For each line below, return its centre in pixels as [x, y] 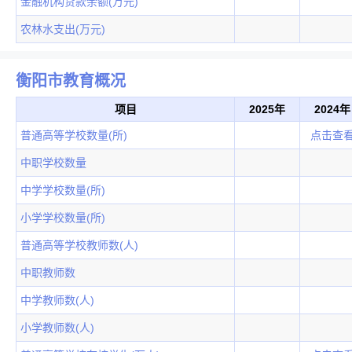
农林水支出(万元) [63, 29]
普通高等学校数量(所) [74, 136]
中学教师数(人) [57, 301]
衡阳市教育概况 [71, 81]
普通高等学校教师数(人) [79, 246]
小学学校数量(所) [63, 218]
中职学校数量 [53, 163]
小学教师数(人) [57, 328]
